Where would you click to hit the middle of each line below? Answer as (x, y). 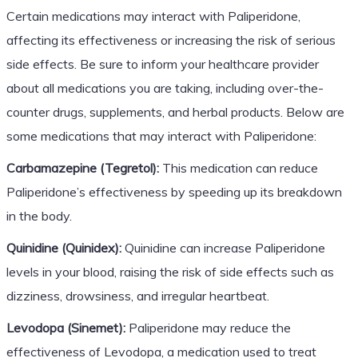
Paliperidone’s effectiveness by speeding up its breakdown (174, 191)
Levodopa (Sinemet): (66, 327)
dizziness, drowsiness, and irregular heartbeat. (137, 295)
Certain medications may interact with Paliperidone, (153, 16)
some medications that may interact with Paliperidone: (161, 135)
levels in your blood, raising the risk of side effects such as (170, 271)
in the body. (39, 215)
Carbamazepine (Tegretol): (82, 167)
